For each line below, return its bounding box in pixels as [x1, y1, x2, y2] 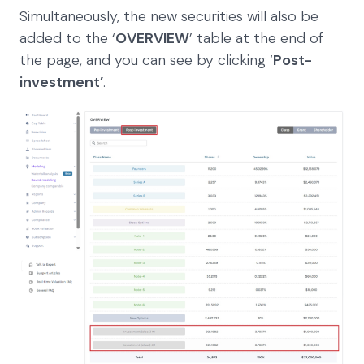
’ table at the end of [189, 28, 323, 48]
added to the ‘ [19, 28, 115, 48]
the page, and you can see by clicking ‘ [19, 50, 273, 70]
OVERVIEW [115, 28, 189, 48]
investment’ [19, 71, 103, 92]
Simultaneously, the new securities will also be [19, 6, 318, 26]
